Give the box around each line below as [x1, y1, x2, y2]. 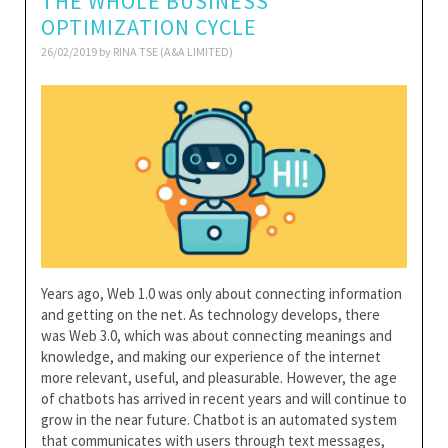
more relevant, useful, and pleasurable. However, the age [41, 368, 397, 387]
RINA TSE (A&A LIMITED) [113, 44, 233, 59]
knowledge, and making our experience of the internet [41, 347, 381, 366]
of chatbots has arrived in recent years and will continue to [41, 389, 407, 408]
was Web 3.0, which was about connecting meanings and [41, 326, 392, 345]
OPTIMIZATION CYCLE [41, 13, 257, 41]
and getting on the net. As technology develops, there [41, 305, 380, 324]
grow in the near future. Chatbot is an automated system [41, 410, 397, 429]
